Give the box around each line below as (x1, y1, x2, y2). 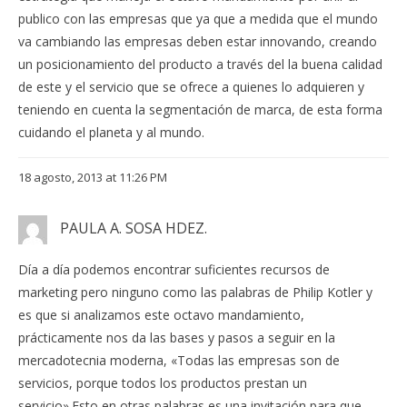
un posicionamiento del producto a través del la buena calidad (18, 55, 382, 73)
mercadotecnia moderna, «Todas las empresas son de (18, 351, 340, 369)
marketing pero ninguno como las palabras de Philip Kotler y (18, 283, 372, 301)
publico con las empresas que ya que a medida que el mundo (18, 9, 378, 27)
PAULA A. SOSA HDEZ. (60, 217, 207, 238)
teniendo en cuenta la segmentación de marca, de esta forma (18, 100, 382, 118)
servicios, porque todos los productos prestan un (18, 373, 307, 392)
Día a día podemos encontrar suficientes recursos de (18, 260, 330, 278)
